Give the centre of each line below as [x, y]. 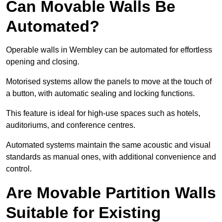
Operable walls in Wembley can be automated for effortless [109, 50]
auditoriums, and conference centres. [71, 125]
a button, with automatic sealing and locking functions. [100, 94]
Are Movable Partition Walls [111, 193]
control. [19, 169]
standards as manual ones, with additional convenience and [111, 157]
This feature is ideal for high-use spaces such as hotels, [103, 113]
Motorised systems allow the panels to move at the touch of [109, 82]
